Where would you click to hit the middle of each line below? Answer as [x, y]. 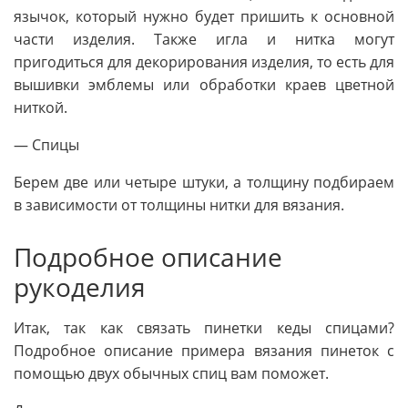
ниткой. [41, 107]
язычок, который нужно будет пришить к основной [204, 16]
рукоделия [80, 286]
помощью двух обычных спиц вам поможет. [171, 374]
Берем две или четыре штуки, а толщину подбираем [204, 182]
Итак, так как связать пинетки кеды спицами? [204, 328]
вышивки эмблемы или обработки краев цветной [204, 84]
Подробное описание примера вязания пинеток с [204, 351]
